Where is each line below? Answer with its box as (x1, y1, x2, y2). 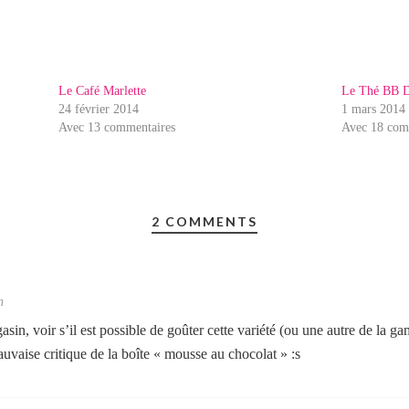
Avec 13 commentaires (58, 121, 176, 134)
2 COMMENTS (152, 214, 257, 229)
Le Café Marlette (58, 84, 147, 98)
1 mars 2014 (341, 102, 406, 116)
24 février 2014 (58, 102, 140, 116)
